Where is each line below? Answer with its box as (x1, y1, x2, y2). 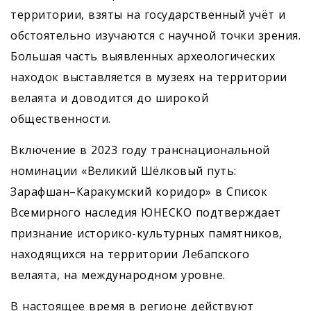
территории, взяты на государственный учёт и (10, 7, 286, 23)
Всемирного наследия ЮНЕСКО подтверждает (10, 205, 281, 221)
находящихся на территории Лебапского (10, 246, 249, 262)
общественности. (10, 111, 111, 127)
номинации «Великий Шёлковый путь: (10, 163, 237, 179)
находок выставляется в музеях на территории (10, 69, 287, 85)
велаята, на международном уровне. (10, 267, 226, 283)
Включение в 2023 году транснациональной (10, 142, 270, 158)
